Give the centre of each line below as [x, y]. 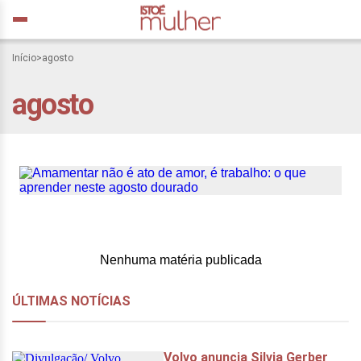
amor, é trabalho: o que [162, 103]
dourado [87, 156]
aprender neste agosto [160, 129]
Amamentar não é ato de [171, 76]
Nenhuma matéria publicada [180, 260]
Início [24, 58]
